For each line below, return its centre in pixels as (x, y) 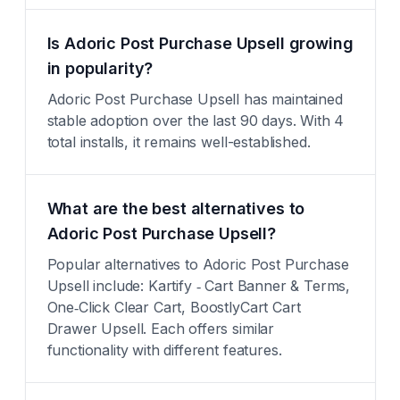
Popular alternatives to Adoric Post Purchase (198, 264)
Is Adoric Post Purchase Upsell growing (200, 43)
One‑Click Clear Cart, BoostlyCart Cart (174, 307)
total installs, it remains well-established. (179, 142)
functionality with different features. (164, 350)
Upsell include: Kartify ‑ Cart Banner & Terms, (199, 286)
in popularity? (100, 68)
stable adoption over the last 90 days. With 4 (196, 121)
